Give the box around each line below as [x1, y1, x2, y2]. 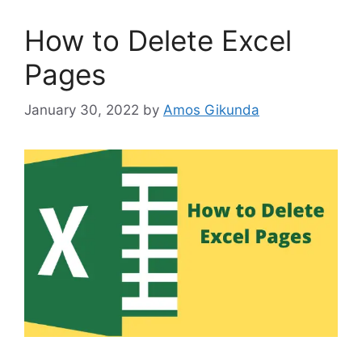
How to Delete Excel [24, 23, 292, 57]
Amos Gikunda [163, 102, 259, 119]
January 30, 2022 [24, 102, 139, 119]
